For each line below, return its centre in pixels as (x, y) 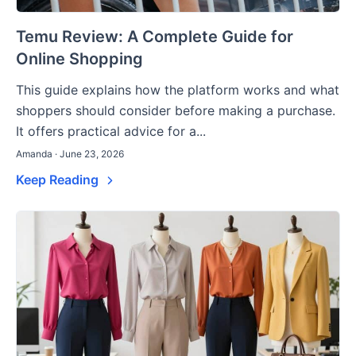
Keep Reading (59, 179)
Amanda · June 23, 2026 (70, 153)
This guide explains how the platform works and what (178, 89)
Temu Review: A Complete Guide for (155, 36)
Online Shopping (79, 58)
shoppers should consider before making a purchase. (176, 110)
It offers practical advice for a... (111, 131)
